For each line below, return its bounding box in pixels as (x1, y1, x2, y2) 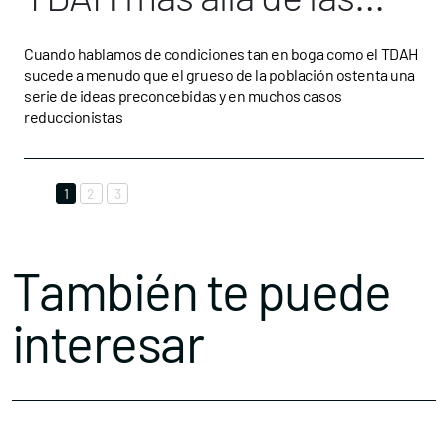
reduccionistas (24, 107, 123, 126)
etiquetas (24, 19, 177, 67)
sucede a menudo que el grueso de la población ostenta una (24, 65, 415, 84)
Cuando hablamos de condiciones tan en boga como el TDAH (24, 44, 418, 63)
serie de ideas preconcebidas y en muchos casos (24, 86, 342, 105)
